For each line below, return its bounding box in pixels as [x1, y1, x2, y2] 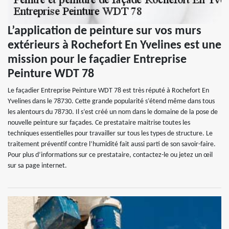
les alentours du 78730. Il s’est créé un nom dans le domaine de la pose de [8, 108, 218, 116]
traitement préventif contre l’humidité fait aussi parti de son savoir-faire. [8, 141, 216, 148]
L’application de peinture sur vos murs [8, 25, 201, 37]
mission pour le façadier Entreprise [8, 54, 187, 66]
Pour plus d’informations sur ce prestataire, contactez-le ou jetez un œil [8, 151, 213, 159]
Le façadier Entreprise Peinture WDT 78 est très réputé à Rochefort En [8, 87, 209, 95]
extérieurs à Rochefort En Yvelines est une [8, 39, 221, 52]
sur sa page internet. [8, 162, 67, 170]
